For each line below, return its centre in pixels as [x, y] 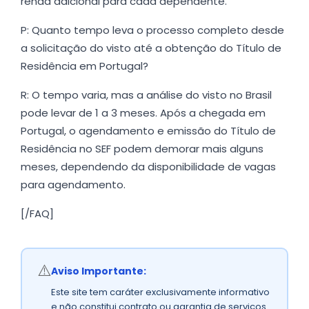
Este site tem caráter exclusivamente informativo [160, 292]
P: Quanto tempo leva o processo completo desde [152, 30]
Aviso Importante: [99, 271]
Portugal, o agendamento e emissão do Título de [148, 131]
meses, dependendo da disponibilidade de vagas [148, 167]
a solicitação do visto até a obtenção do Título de [151, 48]
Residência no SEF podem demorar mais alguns [142, 149]
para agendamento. [73, 185]
